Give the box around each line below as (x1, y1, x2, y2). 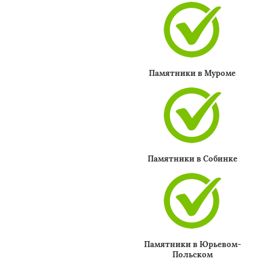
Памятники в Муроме (149, 68, 236, 78)
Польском (172, 250, 213, 260)
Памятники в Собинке (147, 154, 237, 164)
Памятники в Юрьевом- (143, 239, 241, 250)
